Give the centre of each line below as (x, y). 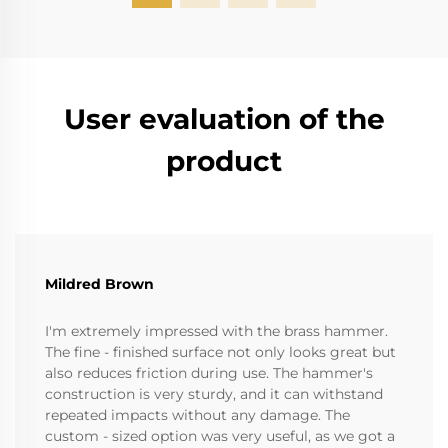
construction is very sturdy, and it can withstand (214, 394)
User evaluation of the (224, 119)
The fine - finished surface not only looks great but (220, 352)
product (224, 161)
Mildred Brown (99, 284)
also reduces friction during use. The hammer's (209, 373)
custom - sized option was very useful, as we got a (220, 436)
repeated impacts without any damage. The (197, 415)
